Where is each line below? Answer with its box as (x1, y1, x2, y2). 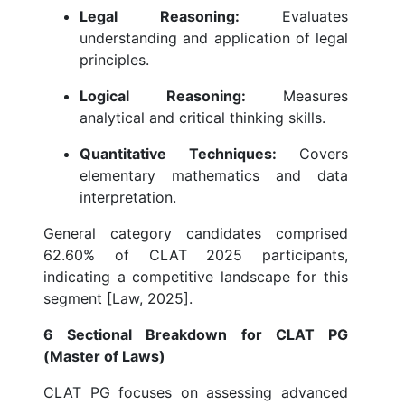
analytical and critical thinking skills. (80, 108, 325, 127)
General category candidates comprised (43, 224, 348, 243)
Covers (276, 145, 348, 164)
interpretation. (80, 188, 176, 207)
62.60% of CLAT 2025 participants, (43, 246, 348, 265)
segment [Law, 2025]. (43, 289, 193, 308)
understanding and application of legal (80, 29, 348, 48)
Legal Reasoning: (80, 7, 240, 26)
